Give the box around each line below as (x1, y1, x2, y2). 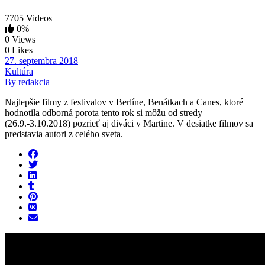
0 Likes (5, 45, 33, 56)
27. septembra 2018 (5, 56, 78, 66)
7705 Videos (5, 13, 52, 24)
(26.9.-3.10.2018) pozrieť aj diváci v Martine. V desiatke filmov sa (5, 118, 253, 129)
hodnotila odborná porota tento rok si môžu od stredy (5, 108, 202, 118)
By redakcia (5, 77, 50, 88)
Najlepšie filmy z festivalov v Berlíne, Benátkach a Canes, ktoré (5, 97, 243, 108)
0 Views (5, 34, 35, 45)
